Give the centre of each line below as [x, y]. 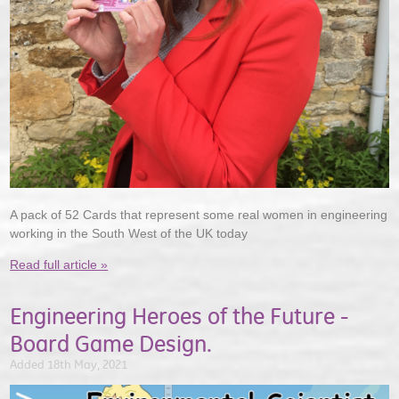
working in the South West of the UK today [129, 234]
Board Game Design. [111, 343]
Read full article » [59, 265]
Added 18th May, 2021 [69, 364]
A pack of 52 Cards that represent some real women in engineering [199, 215]
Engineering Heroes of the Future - [179, 316]
